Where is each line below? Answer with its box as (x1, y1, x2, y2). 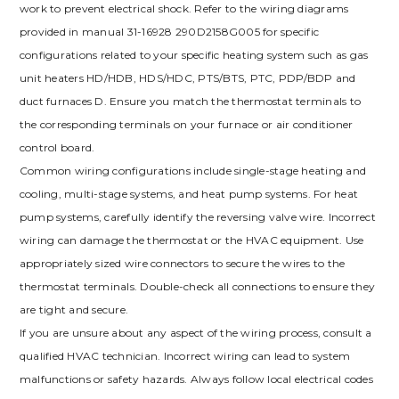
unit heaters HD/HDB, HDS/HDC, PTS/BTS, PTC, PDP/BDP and (19, 71, 356, 85)
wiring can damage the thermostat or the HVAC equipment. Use (19, 233, 364, 248)
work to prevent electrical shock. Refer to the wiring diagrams (19, 2, 349, 16)
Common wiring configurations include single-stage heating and (19, 164, 367, 178)
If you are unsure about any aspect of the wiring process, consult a (19, 326, 372, 340)
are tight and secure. (19, 303, 129, 317)
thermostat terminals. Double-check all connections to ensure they (19, 280, 376, 294)
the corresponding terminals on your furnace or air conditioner (19, 118, 354, 132)
